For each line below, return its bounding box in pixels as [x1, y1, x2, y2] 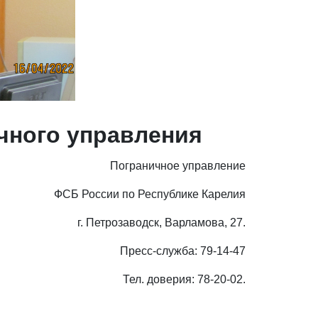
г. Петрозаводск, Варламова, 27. [77, 216, 246, 229]
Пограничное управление [110, 160, 246, 172]
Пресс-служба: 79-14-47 [120, 245, 246, 257]
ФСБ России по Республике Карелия [54, 188, 246, 200]
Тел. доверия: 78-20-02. [123, 273, 246, 285]
